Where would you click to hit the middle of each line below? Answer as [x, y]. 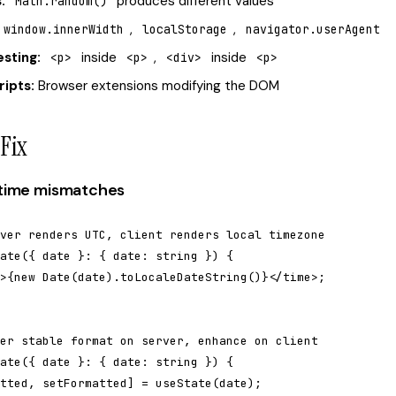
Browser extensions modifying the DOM [157, 86]
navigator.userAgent [313, 30]
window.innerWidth [64, 30]
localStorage [185, 30]
